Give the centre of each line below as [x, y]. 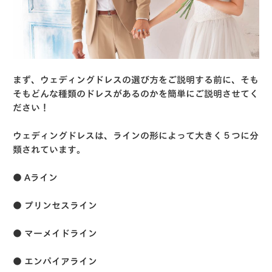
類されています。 [49, 150]
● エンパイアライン [55, 262]
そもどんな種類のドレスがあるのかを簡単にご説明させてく [135, 94]
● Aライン [35, 178]
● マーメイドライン [55, 234]
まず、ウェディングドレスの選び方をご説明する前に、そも [135, 80]
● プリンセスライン [55, 206]
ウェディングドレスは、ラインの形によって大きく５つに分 [135, 136]
